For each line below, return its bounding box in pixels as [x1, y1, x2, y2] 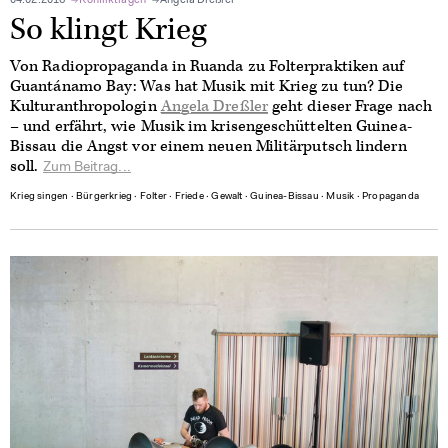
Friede [174, 191, 204, 202]
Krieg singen [10, 191, 69, 202]
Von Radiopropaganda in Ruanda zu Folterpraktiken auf [10, 55, 405, 77]
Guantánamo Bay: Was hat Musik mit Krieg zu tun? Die [10, 75, 404, 97]
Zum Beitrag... [42, 160, 131, 175]
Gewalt [211, 191, 243, 202]
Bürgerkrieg [76, 191, 133, 202]
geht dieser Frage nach [267, 95, 432, 117]
